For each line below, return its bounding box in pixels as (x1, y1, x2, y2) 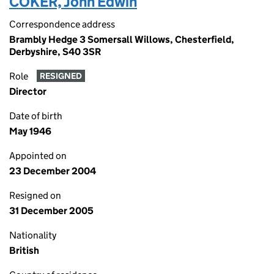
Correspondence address (9, 18, 115, 30)
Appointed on (9, 150, 67, 161)
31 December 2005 (9, 205, 94, 217)
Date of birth (9, 110, 62, 122)
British (9, 245, 39, 256)
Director (9, 86, 46, 97)
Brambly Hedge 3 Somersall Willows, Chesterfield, (9, 34, 234, 45)
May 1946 (9, 125, 51, 137)
